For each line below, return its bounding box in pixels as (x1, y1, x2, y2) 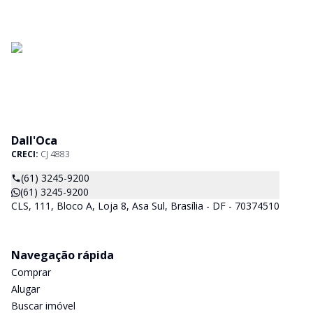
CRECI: (11, 148, 41, 160)
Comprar (11, 265, 51, 279)
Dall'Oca (11, 133, 57, 148)
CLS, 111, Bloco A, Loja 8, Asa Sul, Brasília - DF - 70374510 (11, 199, 279, 212)
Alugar (11, 282, 40, 296)
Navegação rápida (11, 247, 114, 263)
